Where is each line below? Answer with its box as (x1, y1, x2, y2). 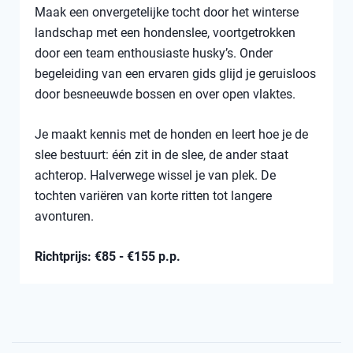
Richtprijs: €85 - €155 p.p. (35, 248, 180, 264)
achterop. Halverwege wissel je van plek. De (35, 167, 276, 183)
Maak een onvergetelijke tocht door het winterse (35, 4, 299, 20)
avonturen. (35, 208, 94, 224)
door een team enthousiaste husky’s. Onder (35, 45, 273, 61)
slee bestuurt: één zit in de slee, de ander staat (35, 147, 288, 162)
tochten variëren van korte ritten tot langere (35, 188, 272, 203)
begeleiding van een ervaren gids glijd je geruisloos (35, 65, 316, 81)
